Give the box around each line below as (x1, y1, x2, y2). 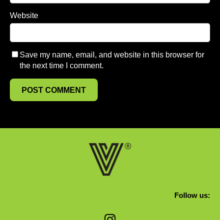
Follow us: (174, 191, 210, 199)
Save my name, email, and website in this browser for (20, 51, 204, 59)
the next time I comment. (20, 61, 104, 70)
